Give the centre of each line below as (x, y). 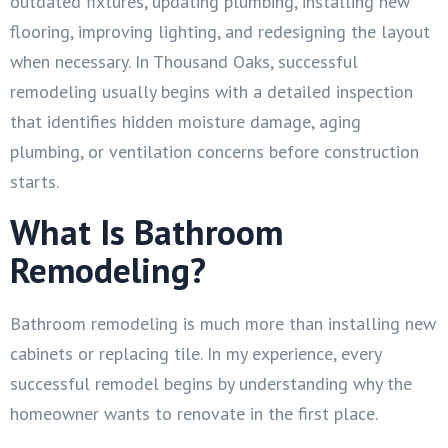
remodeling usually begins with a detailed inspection (211, 91)
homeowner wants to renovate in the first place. (194, 413)
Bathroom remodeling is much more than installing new (223, 323)
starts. (34, 181)
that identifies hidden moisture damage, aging (185, 121)
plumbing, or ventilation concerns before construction (214, 151)
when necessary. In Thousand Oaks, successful (184, 61)
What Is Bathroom (146, 231)
